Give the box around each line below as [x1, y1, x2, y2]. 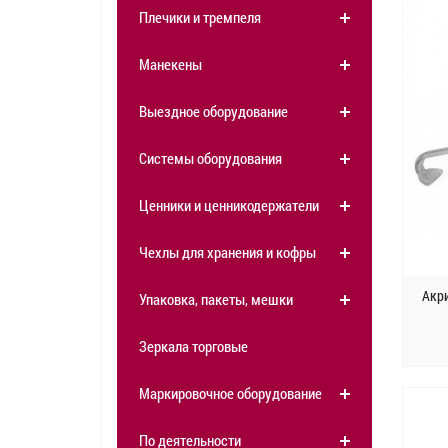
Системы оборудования [139, 148, 282, 169]
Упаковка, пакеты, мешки [139, 289, 293, 310]
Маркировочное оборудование [139, 383, 322, 404]
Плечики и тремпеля [139, 7, 261, 28]
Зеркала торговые [139, 336, 248, 357]
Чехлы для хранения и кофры [139, 242, 316, 263]
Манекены [139, 54, 202, 75]
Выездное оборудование [139, 101, 288, 122]
